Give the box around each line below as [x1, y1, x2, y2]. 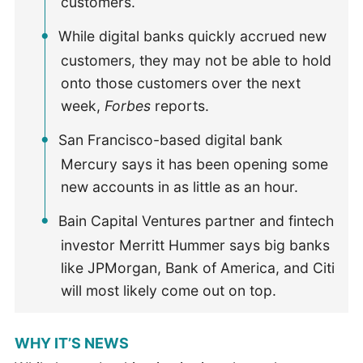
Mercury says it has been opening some [61, 155, 329, 173]
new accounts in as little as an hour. [61, 177, 303, 195]
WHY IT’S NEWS [14, 335, 129, 352]
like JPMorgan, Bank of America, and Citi [61, 258, 335, 276]
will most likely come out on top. [61, 281, 281, 299]
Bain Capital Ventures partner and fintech [58, 211, 335, 229]
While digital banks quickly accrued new [58, 27, 327, 45]
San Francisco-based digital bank [58, 130, 284, 148]
